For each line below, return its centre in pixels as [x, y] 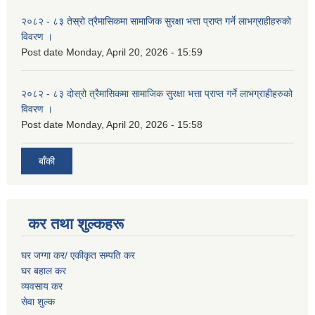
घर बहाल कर [44, 270]
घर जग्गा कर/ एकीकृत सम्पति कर [78, 255]
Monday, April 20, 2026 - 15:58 [134, 124]
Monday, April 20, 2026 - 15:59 [134, 52]
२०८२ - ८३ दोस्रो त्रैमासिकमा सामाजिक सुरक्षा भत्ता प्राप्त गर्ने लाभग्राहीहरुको [157, 93]
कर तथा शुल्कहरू [76, 224]
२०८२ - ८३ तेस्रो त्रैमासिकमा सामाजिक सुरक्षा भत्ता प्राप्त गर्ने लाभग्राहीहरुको [156, 21]
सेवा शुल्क [38, 301]
